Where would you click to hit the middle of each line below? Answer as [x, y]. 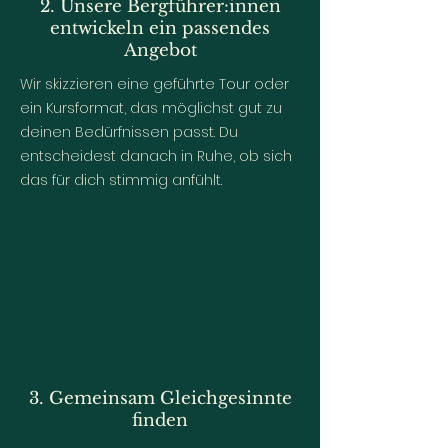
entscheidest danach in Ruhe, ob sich [156, 156]
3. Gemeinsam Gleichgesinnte [160, 398]
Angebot [160, 50]
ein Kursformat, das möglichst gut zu [151, 108]
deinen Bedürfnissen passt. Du [129, 132]
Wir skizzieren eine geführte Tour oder [154, 84]
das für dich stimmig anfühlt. [121, 180]
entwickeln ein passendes [160, 28]
